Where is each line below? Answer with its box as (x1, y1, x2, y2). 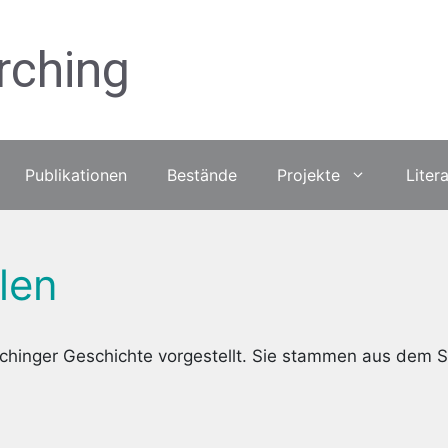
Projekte (276, 165, 340, 185)
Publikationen (24, 165, 127, 185)
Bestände (166, 165, 237, 185)
